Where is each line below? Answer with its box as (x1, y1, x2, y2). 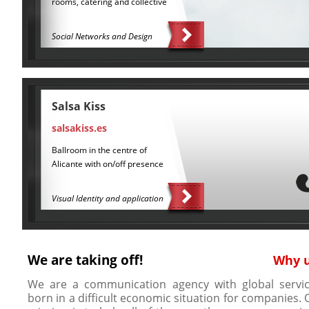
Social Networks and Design (51, 30, 152, 42)
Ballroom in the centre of (51, 143, 147, 156)
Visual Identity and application (51, 192, 163, 204)
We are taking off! (28, 251, 143, 269)
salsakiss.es (51, 121, 107, 134)
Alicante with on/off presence (51, 157, 163, 170)
